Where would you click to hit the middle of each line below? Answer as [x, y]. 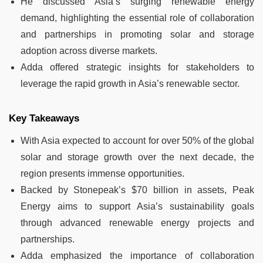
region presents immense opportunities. [102, 174]
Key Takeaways [44, 119]
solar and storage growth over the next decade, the [137, 157]
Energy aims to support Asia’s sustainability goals [137, 207]
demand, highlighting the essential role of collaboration [137, 18]
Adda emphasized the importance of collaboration [137, 256]
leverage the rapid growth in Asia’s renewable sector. [130, 84]
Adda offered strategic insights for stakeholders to [137, 68]
